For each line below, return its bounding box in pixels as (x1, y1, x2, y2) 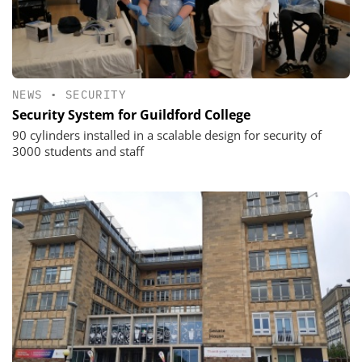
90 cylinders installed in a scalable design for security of (12, 127, 322, 144)
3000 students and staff (12, 143, 144, 160)
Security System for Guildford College (12, 106, 250, 124)
